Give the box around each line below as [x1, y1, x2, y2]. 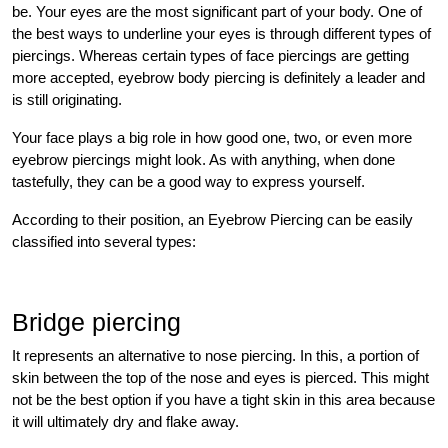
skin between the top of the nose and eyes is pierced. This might [12, 368, 429, 386]
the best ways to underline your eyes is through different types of [12, 24, 431, 42]
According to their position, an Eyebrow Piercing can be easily [12, 210, 413, 228]
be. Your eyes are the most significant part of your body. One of [12, 2, 422, 20]
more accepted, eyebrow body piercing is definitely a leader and [12, 68, 425, 86]
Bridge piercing [12, 307, 181, 336]
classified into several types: [12, 232, 196, 250]
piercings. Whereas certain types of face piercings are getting [12, 46, 409, 64]
